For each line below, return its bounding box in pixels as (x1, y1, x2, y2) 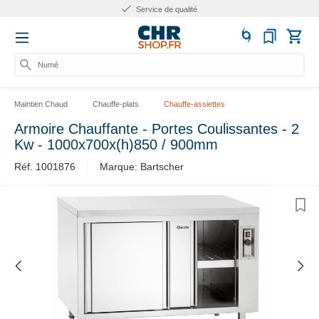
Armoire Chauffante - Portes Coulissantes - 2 (14, 121, 299, 137)
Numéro (38, 61, 66, 69)
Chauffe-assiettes (164, 100, 225, 108)
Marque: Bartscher (100, 161, 184, 172)
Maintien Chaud (14, 100, 68, 108)
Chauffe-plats (93, 100, 139, 108)
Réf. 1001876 (14, 161, 75, 172)
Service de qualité (134, 5, 197, 14)
